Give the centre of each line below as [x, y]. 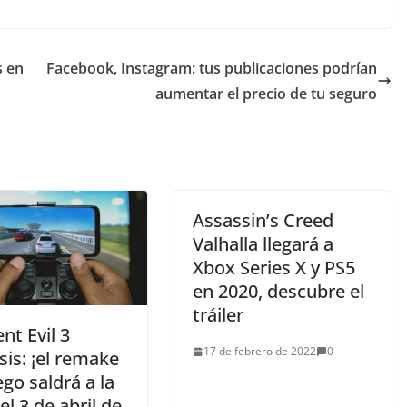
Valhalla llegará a [263, 244]
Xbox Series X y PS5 [274, 268]
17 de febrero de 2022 [260, 352]
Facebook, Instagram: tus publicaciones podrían [212, 69]
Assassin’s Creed [263, 221]
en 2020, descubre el [278, 292]
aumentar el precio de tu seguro [266, 94]
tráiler [218, 315]
